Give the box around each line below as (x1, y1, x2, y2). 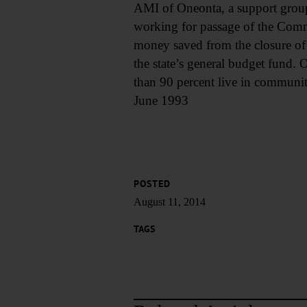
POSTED (133, 177, 171, 190)
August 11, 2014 (133, 195, 206, 208)
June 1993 (133, 93, 188, 108)
